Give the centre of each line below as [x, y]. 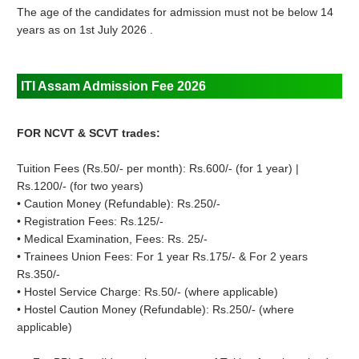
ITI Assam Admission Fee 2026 [114, 87]
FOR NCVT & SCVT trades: [89, 133]
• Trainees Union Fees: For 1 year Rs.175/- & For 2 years [163, 257]
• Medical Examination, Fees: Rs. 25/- [113, 239]
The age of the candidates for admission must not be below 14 [175, 12]
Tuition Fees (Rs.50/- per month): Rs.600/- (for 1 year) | [158, 169]
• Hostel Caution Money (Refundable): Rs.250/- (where [156, 310]
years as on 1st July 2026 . [85, 30]
